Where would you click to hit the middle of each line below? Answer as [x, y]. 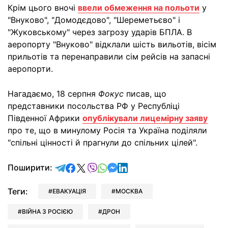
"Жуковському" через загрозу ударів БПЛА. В [100, 32]
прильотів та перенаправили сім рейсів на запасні [109, 56]
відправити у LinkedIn [170, 167]
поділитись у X [116, 167]
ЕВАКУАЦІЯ [69, 191]
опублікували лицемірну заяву [145, 118]
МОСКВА [129, 191]
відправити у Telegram [110, 167]
